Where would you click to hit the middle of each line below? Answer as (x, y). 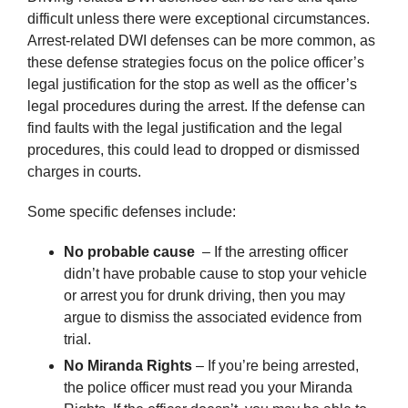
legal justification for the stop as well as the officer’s (192, 84)
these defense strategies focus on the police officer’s (196, 62)
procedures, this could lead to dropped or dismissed (194, 149)
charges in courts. (84, 171)
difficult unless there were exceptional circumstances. (199, 18)
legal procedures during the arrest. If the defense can (196, 106)
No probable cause (131, 251)
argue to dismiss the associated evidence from (213, 317)
